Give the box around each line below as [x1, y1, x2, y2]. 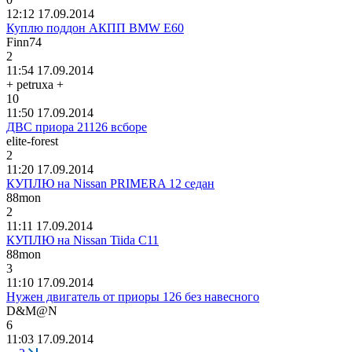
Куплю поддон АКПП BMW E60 [6, 20, 184, 35]
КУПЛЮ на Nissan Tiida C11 [6, 233, 159, 247]
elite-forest [6, 134, 58, 148]
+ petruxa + [6, 77, 64, 91]
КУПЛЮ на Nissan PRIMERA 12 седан [6, 176, 214, 190]
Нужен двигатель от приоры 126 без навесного [6, 289, 259, 303]
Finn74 [6, 35, 42, 49]
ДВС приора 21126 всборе [6, 119, 147, 134]
